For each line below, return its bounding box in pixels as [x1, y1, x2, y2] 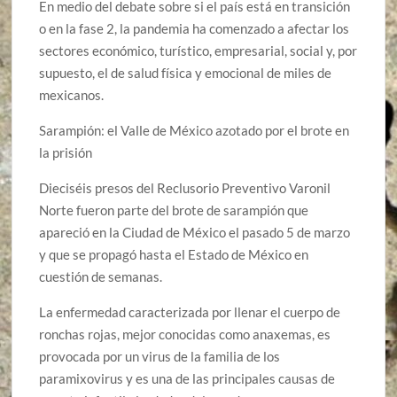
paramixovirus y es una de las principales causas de [39, 370, 336, 387]
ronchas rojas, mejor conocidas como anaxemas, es [39, 326, 331, 343]
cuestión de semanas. [39, 269, 163, 285]
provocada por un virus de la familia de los [39, 348, 281, 365]
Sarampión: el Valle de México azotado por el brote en [39, 122, 350, 139]
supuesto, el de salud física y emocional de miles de [39, 65, 332, 82]
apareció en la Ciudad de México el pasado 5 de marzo [39, 224, 351, 241]
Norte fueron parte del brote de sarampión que [39, 202, 309, 219]
